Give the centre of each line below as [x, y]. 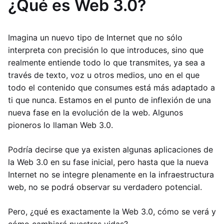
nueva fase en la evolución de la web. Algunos [95, 112]
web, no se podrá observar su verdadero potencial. [105, 187]
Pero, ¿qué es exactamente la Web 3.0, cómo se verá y [112, 211]
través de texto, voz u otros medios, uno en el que [104, 75]
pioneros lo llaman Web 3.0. [60, 125]
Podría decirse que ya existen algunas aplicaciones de [110, 149]
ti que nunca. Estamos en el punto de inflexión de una [109, 100]
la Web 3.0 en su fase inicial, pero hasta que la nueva [108, 162]
